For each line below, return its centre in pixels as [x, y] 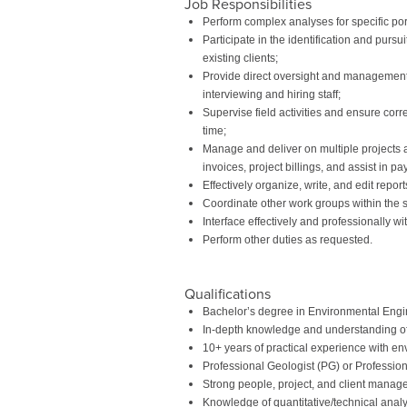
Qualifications [228, 294]
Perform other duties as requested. [288, 239]
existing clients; [240, 58]
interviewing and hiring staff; [272, 94]
